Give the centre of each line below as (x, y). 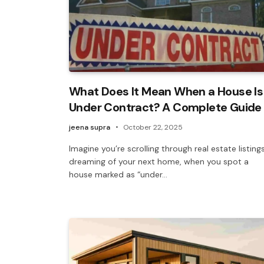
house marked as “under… (118, 174)
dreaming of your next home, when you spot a (159, 161)
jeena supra (90, 127)
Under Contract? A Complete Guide (165, 107)
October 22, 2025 (153, 127)
